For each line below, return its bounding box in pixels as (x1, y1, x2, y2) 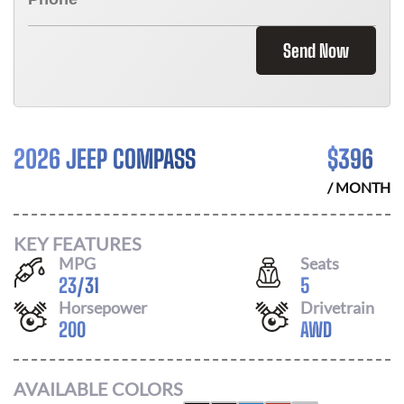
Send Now (283, 40, 349, 61)
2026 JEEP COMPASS (14, 143, 196, 174)
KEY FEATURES (14, 232, 142, 254)
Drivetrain (300, 297, 374, 317)
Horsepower (59, 297, 147, 317)
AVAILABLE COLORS (14, 378, 183, 399)
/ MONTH (327, 179, 390, 196)
